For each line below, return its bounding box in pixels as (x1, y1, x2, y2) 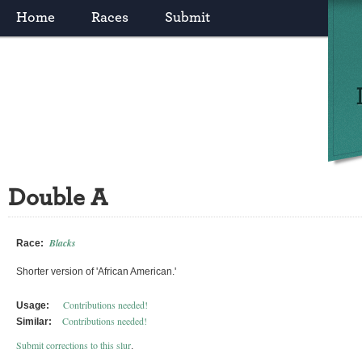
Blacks (49, 236, 76, 250)
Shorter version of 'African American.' (16, 266, 176, 277)
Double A (8, 186, 107, 210)
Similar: (16, 316, 52, 327)
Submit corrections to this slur (16, 339, 131, 351)
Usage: (16, 300, 49, 311)
